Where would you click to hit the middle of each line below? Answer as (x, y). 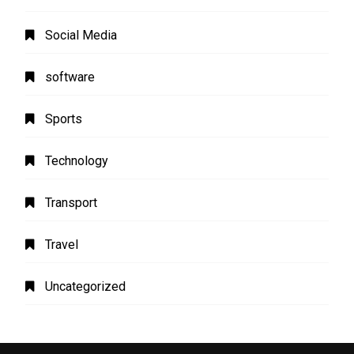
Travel (62, 244)
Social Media (81, 35)
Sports (64, 119)
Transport (72, 202)
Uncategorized (86, 286)
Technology (77, 160)
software (70, 77)
